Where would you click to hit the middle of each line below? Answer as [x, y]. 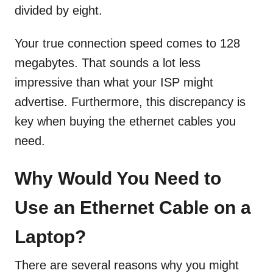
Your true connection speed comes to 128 [127, 44]
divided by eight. [60, 11]
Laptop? [50, 237]
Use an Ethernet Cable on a [133, 208]
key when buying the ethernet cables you [125, 122]
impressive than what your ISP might [114, 83]
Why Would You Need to [118, 179]
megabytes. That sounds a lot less [108, 63]
